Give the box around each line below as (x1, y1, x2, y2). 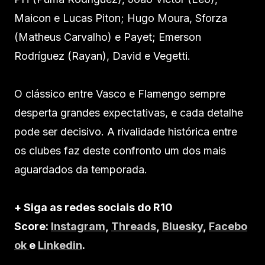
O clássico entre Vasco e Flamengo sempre (14, 87, 225, 100)
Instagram (51, 219, 105, 232)
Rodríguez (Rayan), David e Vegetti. (14, 49, 190, 62)
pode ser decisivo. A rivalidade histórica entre (14, 125, 237, 138)
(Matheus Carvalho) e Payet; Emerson (14, 30, 201, 43)
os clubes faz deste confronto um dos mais (14, 144, 226, 157)
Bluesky (162, 219, 203, 232)
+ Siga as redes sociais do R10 (14, 201, 173, 214)
